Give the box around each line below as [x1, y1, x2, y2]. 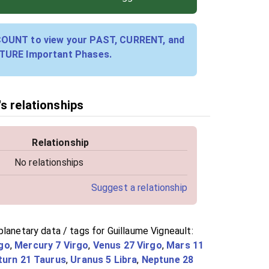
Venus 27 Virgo [92, 240, 162, 252]
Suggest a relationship [91, 182, 187, 194]
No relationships [14, 157, 84, 169]
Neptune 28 [141, 254, 194, 266]
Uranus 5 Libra [70, 254, 138, 266]
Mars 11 [166, 240, 204, 252]
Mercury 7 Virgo [14, 240, 89, 252]
